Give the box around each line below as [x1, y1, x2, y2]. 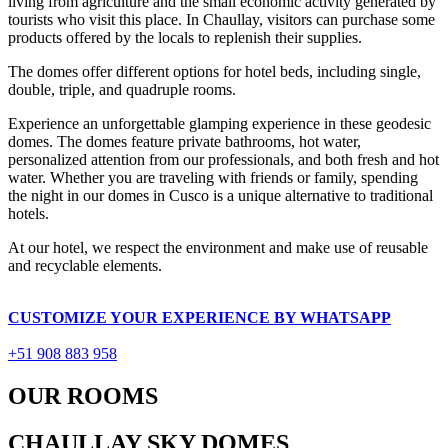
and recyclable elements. [8, 257, 162, 275]
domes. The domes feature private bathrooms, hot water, [8, 133, 361, 151]
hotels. [8, 205, 49, 223]
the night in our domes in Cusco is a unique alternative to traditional [8, 187, 433, 205]
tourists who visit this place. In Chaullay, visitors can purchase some [8, 11, 435, 29]
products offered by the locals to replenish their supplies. [8, 29, 362, 47]
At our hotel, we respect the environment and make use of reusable [8, 239, 428, 257]
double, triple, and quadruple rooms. [8, 81, 236, 99]
